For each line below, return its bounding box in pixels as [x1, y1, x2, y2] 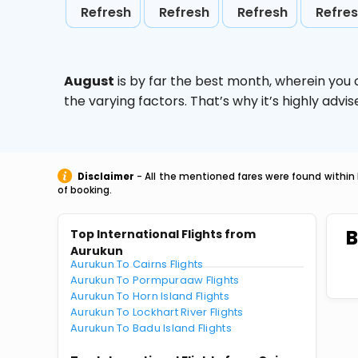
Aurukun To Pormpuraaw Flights [70, 272, 240, 288]
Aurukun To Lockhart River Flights [70, 304, 244, 320]
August [64, 72, 114, 90]
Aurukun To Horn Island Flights [70, 288, 229, 304]
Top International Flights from [70, 226, 256, 242]
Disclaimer [78, 170, 134, 183]
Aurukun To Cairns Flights [70, 257, 204, 272]
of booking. [58, 184, 112, 197]
